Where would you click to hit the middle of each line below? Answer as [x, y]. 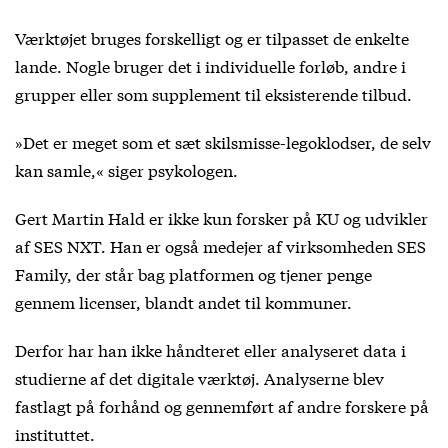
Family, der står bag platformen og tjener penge [193, 273]
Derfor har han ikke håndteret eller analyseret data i [210, 349]
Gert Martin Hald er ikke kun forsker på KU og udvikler [221, 217]
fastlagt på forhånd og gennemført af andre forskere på [222, 405]
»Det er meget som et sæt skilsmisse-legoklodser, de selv [223, 141]
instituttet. [55, 433]
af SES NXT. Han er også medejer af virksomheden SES [220, 245]
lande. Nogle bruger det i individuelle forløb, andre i [210, 65]
